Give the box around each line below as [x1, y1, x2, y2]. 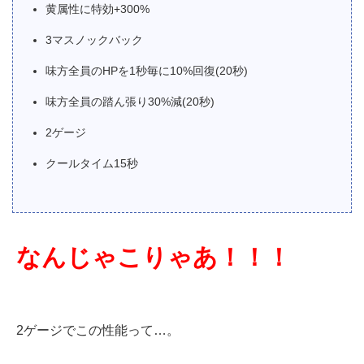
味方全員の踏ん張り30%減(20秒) [45, 95, 214, 108]
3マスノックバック [45, 33, 143, 46]
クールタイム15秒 [45, 157, 138, 170]
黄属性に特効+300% [45, 2, 149, 15]
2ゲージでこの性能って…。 [16, 323, 180, 337]
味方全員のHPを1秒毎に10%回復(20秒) [45, 64, 248, 77]
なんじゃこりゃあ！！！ [16, 244, 291, 271]
